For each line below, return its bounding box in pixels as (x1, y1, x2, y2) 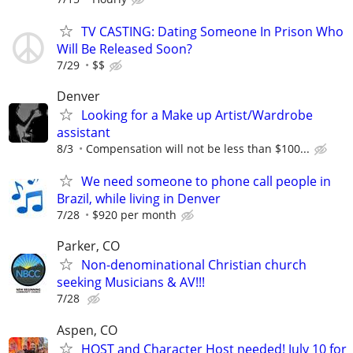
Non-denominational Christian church (81, 256, 307, 274)
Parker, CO (57, 237, 120, 255)
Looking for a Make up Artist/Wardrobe (81, 106, 313, 124)
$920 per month (92, 207, 176, 223)
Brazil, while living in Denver (57, 190, 221, 208)
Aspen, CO (57, 321, 117, 339)
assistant (57, 123, 110, 141)
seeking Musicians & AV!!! (57, 273, 205, 292)
